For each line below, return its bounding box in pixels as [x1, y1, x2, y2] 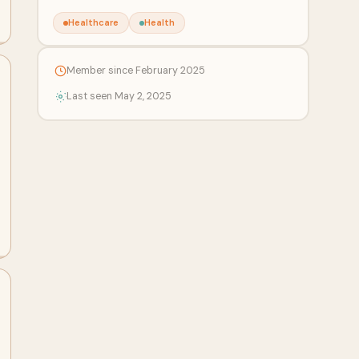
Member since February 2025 [66, 64, 205, 77]
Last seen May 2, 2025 [66, 90, 171, 103]
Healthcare [67, 17, 119, 28]
